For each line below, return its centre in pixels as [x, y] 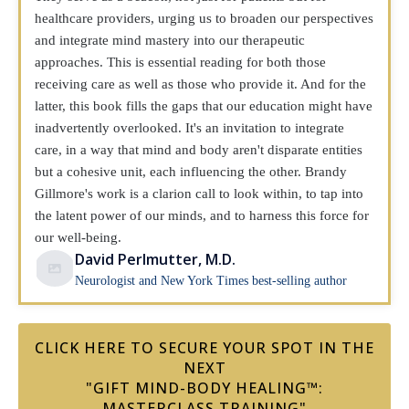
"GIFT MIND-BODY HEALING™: [204, 388]
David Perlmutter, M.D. [156, 259]
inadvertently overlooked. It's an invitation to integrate [189, 128]
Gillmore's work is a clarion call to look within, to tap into [199, 194]
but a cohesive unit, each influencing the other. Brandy [191, 172]
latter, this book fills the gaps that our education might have [204, 106]
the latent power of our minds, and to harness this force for [202, 215]
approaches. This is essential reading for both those [180, 62]
